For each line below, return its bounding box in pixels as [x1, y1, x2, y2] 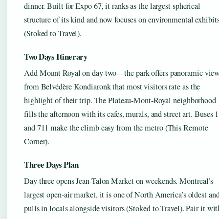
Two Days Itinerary [24, 50, 88, 63]
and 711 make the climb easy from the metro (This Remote [24, 122, 208, 133]
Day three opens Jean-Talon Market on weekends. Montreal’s [24, 175, 214, 187]
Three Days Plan [24, 158, 79, 171]
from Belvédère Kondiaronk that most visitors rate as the [24, 81, 200, 92]
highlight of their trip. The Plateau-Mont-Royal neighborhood [24, 95, 216, 106]
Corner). [24, 136, 50, 147]
